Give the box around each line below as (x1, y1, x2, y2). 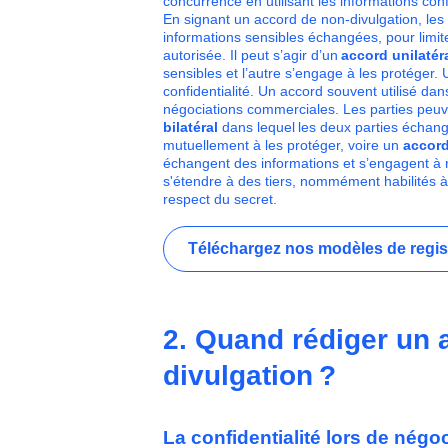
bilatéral (162, 119, 222, 135)
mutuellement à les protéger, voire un (162, 137, 403, 153)
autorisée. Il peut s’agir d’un (162, 47, 341, 63)
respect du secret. (162, 191, 285, 207)
